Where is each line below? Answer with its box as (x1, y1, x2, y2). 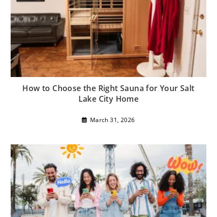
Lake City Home (78, 93, 139, 105)
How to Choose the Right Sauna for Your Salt (22, 83, 195, 94)
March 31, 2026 (90, 116, 135, 124)
